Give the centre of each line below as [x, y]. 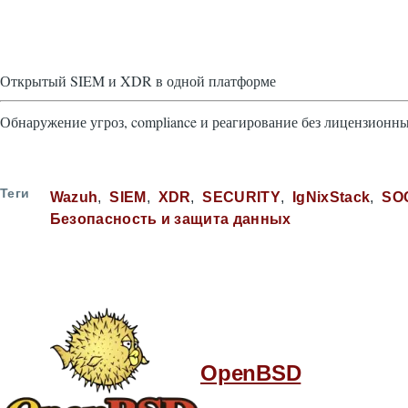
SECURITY [242, 197]
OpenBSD [251, 373]
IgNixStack [331, 197]
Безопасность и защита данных [170, 219]
